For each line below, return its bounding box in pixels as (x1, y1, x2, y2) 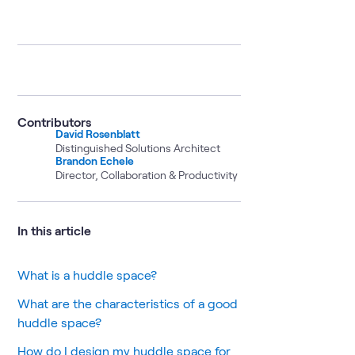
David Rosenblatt (55, 127, 140, 140)
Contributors (17, 114, 91, 129)
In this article (17, 223, 91, 238)
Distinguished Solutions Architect (55, 141, 220, 155)
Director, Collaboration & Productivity (55, 168, 238, 181)
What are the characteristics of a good (17, 296, 238, 311)
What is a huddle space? (17, 267, 160, 282)
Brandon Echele (55, 154, 134, 167)
